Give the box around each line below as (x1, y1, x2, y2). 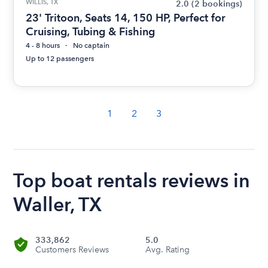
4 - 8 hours (26, 41, 60, 50)
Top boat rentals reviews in (13, 169, 251, 193)
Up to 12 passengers (26, 54, 95, 63)
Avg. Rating (145, 245, 190, 255)
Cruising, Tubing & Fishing (26, 25, 156, 38)
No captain (73, 41, 110, 50)
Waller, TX (13, 193, 102, 217)
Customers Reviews (35, 245, 109, 255)
